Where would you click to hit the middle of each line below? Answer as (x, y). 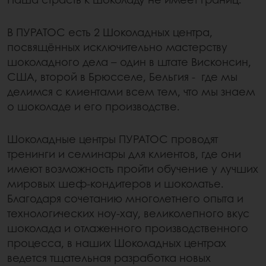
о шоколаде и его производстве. (94, 107)
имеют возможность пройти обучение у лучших (133, 169)
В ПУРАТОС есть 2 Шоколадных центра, (110, 32)
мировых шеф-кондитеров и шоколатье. (115, 184)
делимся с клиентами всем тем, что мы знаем (131, 92)
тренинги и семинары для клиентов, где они (124, 154)
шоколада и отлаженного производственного (128, 228)
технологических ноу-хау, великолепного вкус (128, 213)
